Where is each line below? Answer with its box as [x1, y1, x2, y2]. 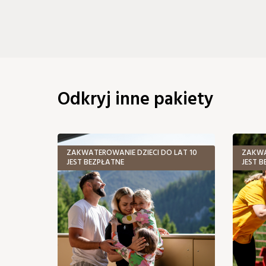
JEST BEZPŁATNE [66, 156, 124, 169]
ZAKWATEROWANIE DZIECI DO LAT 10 [66, 147, 197, 160]
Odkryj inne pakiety [58, 85, 214, 115]
